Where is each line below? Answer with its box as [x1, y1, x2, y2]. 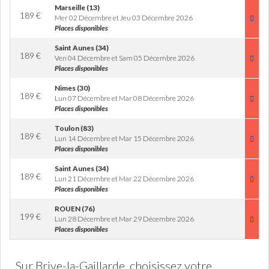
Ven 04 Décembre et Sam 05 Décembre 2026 [55, 53, 195, 62]
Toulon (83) [55, 124, 94, 133]
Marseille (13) [55, 3, 100, 12]
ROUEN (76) [55, 204, 95, 213]
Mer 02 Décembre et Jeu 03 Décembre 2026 [55, 13, 193, 22]
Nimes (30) [55, 83, 90, 92]
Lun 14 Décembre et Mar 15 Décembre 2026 [55, 134, 194, 143]
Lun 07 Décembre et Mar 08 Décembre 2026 [55, 94, 194, 103]
